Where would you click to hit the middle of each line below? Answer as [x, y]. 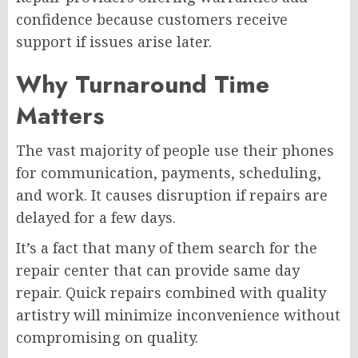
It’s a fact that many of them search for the [167, 247]
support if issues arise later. [114, 41]
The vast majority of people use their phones [175, 150]
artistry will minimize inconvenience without [178, 314]
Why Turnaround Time [143, 84]
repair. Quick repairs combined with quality [171, 292]
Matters [60, 115]
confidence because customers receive [152, 19]
